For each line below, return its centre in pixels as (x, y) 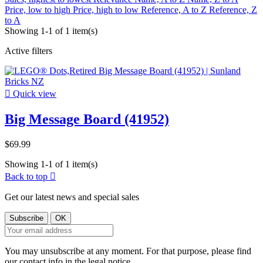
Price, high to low (107, 10)
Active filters (28, 51)
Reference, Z (233, 10)
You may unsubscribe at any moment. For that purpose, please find (128, 251)
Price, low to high (39, 10)
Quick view (33, 94)
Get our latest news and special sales (72, 197)
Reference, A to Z (175, 10)
